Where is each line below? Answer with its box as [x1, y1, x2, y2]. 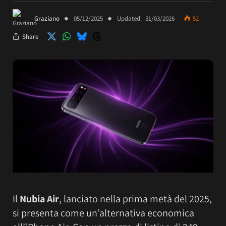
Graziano [34, 14, 60, 23]
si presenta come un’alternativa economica [13, 206, 194, 219]
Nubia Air [20, 192, 59, 205]
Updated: [117, 14, 142, 23]
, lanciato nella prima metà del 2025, [59, 192, 212, 205]
